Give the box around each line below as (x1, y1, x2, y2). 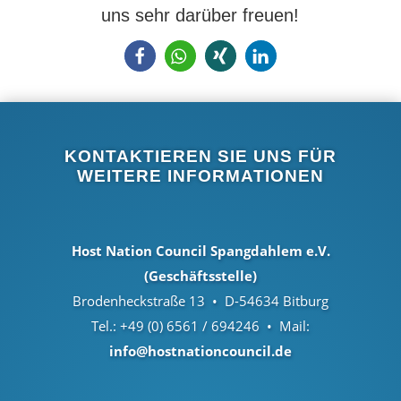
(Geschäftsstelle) (144, 267, 257, 285)
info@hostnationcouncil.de (109, 342, 292, 360)
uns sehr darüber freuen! (101, 5, 300, 25)
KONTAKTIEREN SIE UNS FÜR (64, 147, 337, 166)
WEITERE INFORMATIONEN (76, 166, 324, 185)
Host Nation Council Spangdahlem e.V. (71, 242, 330, 260)
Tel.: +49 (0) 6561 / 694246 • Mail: (91, 317, 310, 335)
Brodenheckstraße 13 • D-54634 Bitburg (73, 292, 328, 310)
